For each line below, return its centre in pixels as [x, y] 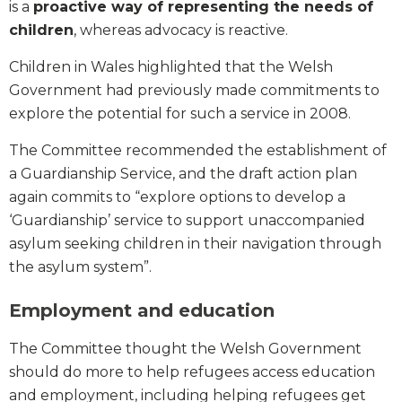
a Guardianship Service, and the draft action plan [183, 173]
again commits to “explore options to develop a [177, 197]
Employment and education [142, 310]
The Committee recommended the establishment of [198, 150]
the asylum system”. [80, 267]
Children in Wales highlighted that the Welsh [171, 66]
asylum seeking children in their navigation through [195, 243]
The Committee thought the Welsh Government [185, 348]
